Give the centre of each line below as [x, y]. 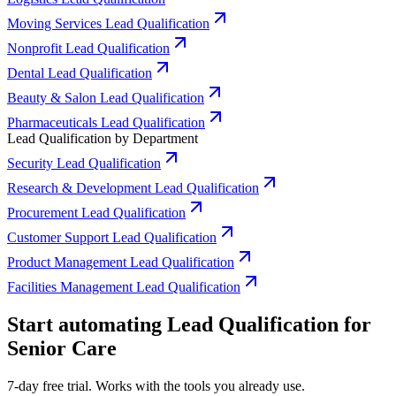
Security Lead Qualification [84, 163]
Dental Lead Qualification [80, 72]
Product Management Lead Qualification [121, 262]
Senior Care [62, 348]
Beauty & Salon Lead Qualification [106, 97]
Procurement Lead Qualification [96, 212]
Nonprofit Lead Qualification [88, 48]
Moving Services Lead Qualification [108, 23]
